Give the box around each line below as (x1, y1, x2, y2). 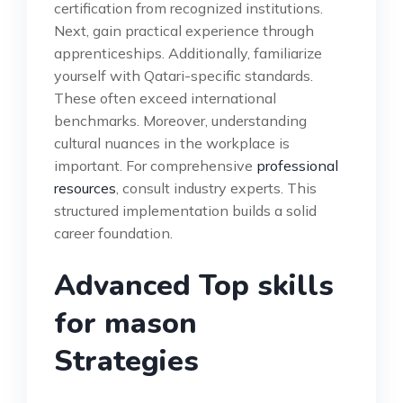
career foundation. (54, 223, 173, 242)
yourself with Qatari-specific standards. (54, 66, 313, 85)
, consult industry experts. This (116, 178, 317, 197)
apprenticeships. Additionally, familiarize (54, 43, 322, 62)
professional (256, 156, 338, 175)
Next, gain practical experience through (54, 21, 314, 40)
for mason (54, 303, 197, 343)
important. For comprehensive (54, 156, 256, 175)
